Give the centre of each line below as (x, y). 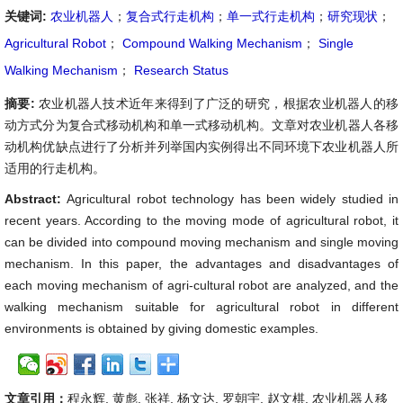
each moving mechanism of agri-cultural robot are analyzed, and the (201, 285)
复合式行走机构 (170, 16)
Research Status (179, 70)
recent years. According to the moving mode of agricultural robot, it (201, 220)
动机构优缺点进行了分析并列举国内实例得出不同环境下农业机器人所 (201, 147)
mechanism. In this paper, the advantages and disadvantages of (201, 264)
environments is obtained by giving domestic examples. (161, 328)
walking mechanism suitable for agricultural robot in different (201, 307)
